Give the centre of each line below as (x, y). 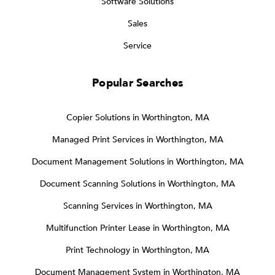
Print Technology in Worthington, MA (137, 250)
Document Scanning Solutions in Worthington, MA (137, 184)
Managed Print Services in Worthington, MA (137, 139)
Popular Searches (137, 83)
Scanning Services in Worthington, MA (137, 206)
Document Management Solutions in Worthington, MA (137, 161)
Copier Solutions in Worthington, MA (137, 117)
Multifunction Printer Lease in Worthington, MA (137, 228)
